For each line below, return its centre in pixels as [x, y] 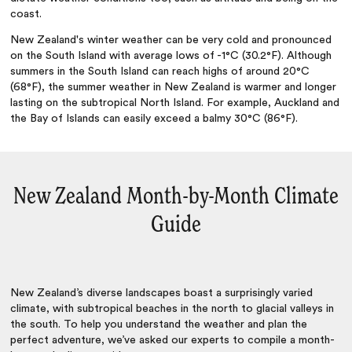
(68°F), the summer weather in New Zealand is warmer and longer [174, 88]
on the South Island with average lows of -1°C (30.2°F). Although [171, 56]
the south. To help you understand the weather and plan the [159, 324]
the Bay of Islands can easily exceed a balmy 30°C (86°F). [154, 119]
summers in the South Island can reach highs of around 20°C [160, 72]
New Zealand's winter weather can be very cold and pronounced [171, 40]
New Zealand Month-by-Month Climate [176, 198]
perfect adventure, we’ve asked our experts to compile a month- [173, 340]
